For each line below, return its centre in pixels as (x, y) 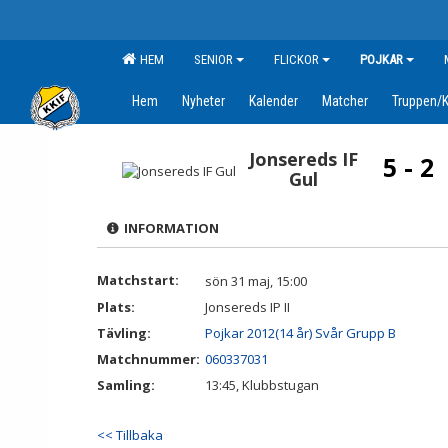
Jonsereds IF (304, 159)
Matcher (345, 101)
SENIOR (213, 59)
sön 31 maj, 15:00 (256, 281)
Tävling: (124, 333)
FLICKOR (296, 59)
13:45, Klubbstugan (262, 385)
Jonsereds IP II (247, 307)
